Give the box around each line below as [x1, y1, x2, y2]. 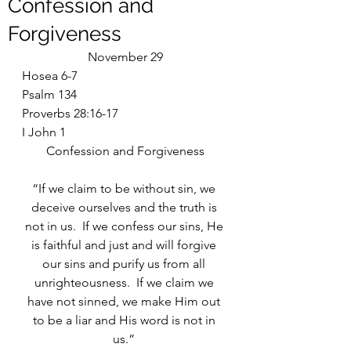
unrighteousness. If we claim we [34, 275, 217, 290]
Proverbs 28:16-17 [22, 106, 118, 121]
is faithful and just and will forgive [31, 237, 219, 252]
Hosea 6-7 [22, 68, 78, 83]
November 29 [88, 49, 163, 64]
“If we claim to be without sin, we [32, 181, 219, 196]
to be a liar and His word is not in [32, 313, 219, 327]
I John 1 [22, 125, 66, 139]
